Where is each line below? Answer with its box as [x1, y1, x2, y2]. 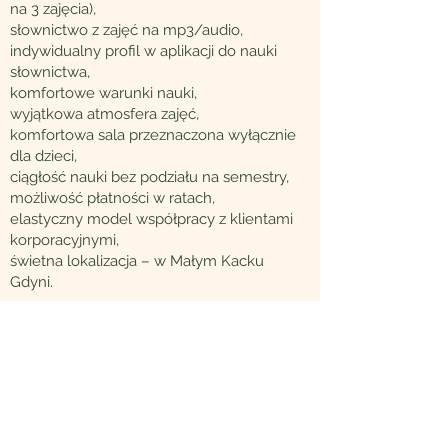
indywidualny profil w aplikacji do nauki [10, 42, 277, 60]
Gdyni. [10, 273, 53, 291]
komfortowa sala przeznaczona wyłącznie [10, 126, 296, 144]
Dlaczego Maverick [13, 377, 137, 393]
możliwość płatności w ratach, [10, 189, 215, 207]
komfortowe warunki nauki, [10, 84, 197, 102]
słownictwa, [10, 63, 90, 81]
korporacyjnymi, [10, 231, 119, 249]
